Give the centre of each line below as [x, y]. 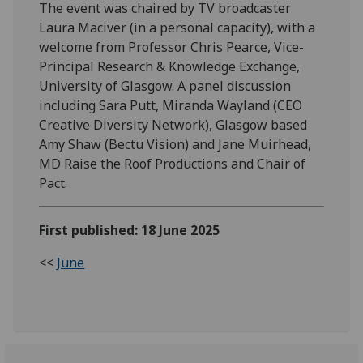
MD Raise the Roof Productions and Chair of [173, 163]
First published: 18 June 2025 [130, 230]
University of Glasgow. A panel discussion [165, 85]
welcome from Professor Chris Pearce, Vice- [172, 47]
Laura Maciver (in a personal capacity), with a [177, 27]
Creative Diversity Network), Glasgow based [173, 124]
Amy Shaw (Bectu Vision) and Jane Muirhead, [175, 144]
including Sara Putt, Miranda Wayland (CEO [171, 105]
